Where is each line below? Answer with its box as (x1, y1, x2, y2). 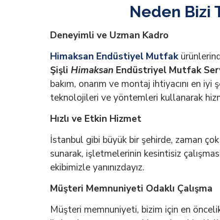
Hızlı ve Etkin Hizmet (50, 112, 141, 126)
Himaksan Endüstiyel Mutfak (50, 50, 178, 63)
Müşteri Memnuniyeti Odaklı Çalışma (50, 182, 213, 195)
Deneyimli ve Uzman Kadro (50, 29, 168, 42)
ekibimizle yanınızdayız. (50, 161, 144, 174)
